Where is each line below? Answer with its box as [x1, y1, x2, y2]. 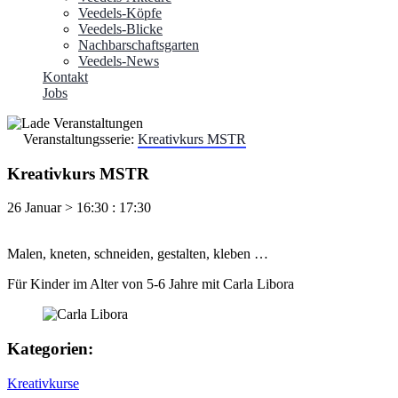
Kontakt [43, 68, 88, 84]
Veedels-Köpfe [78, 4, 162, 20]
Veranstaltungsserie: [23, 131, 138, 147]
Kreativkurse [7, 375, 79, 391]
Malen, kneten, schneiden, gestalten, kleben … [7, 246, 268, 262]
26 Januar [7, 200, 61, 216]
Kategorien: [7, 339, 93, 359]
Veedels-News [78, 52, 159, 68]
